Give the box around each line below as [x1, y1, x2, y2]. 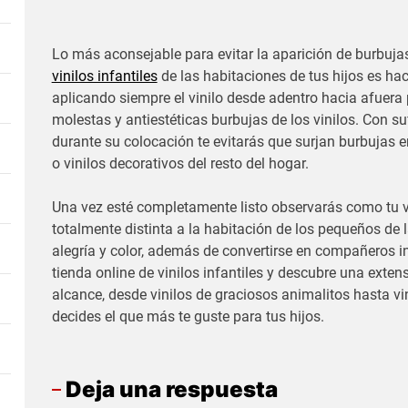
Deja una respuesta [65, 376, 278, 403]
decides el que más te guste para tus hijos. [51, 308, 324, 325]
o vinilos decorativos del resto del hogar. [51, 155, 309, 172]
